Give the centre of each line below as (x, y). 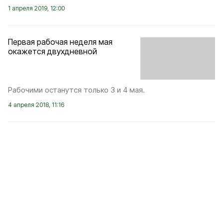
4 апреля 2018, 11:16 (36, 105)
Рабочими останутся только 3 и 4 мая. (76, 90)
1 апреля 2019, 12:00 (36, 8)
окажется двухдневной (53, 52)
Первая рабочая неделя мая (60, 42)
